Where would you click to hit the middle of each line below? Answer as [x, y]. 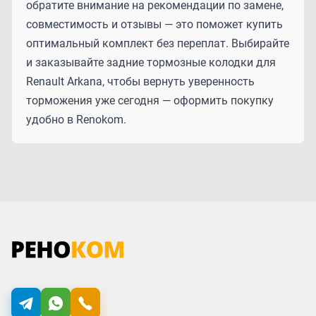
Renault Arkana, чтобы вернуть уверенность [140, 81]
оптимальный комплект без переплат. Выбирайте [158, 43]
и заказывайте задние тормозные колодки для [151, 62]
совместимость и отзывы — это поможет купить [154, 24]
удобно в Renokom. [76, 119]
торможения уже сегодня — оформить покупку [150, 100]
